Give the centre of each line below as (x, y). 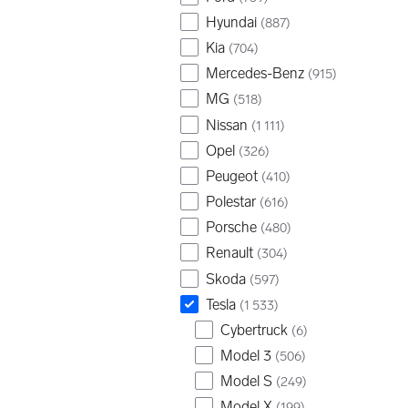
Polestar (231, 202)
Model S (246, 382)
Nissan (227, 125)
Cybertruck (254, 330)
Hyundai (231, 22)
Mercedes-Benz (255, 74)
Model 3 (246, 355)
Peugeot (232, 176)
